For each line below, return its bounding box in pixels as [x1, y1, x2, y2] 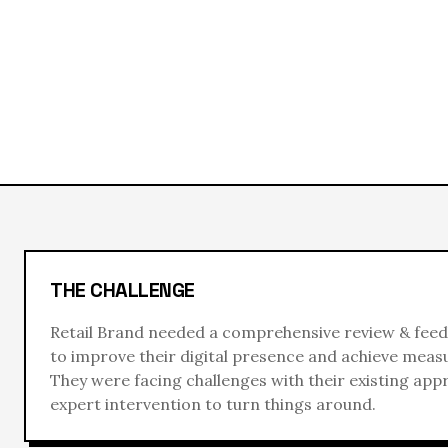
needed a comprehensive [144, 321, 344, 342]
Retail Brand [50, 321, 144, 342]
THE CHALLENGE [50, 276, 195, 303]
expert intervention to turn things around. [50, 393, 376, 414]
